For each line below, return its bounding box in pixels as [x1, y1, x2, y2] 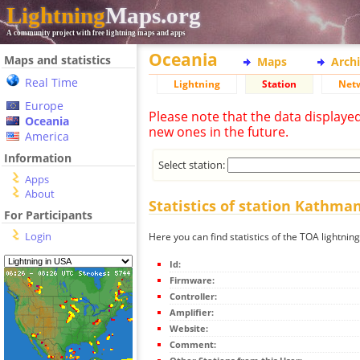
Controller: [170, 290, 217, 303]
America [25, 129, 69, 144]
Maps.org [105, 2, 201, 28]
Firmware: [170, 274, 215, 287]
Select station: [158, 157, 228, 172]
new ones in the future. [149, 123, 288, 141]
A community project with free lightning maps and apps [6, 29, 186, 37]
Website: [170, 322, 208, 335]
